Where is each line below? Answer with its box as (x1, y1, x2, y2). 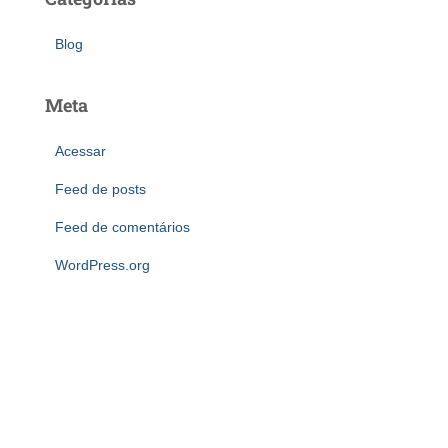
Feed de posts (55, 181, 146, 197)
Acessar (55, 143, 106, 159)
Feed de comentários (55, 219, 190, 235)
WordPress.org (55, 257, 150, 273)
